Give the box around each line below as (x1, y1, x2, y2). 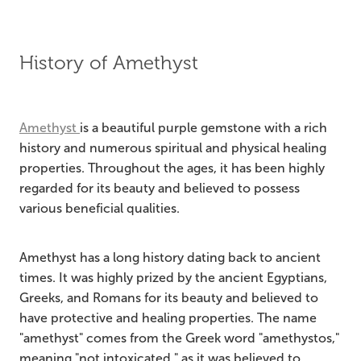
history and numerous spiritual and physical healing (19, 141, 326, 156)
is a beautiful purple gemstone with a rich (80, 121, 327, 135)
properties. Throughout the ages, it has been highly (19, 161, 325, 176)
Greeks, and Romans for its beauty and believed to (19, 291, 318, 305)
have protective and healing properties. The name (19, 311, 317, 326)
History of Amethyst (19, 52, 198, 75)
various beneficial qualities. (19, 201, 180, 216)
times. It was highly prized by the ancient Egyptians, (19, 271, 327, 285)
